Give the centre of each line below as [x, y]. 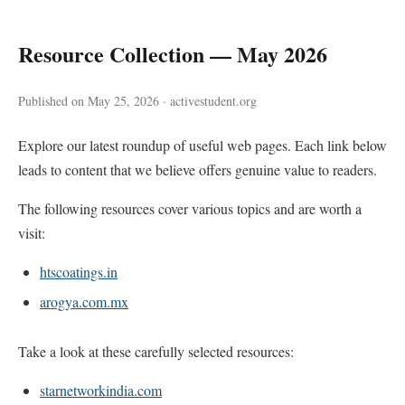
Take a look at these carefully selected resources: [156, 351]
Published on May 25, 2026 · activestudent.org [137, 101]
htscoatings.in [79, 272]
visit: [32, 233]
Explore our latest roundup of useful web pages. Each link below [202, 145]
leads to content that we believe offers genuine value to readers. [198, 170]
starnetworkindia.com [101, 390]
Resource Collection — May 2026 [173, 54]
